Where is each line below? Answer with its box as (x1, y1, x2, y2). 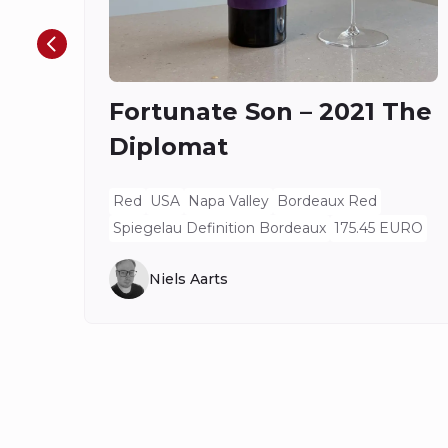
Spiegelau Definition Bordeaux (112, 218, 326, 237)
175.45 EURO (333, 218, 423, 237)
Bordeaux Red (276, 191, 377, 210)
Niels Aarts (148, 269, 228, 288)
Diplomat (108, 131, 228, 161)
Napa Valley (187, 191, 269, 210)
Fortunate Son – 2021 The (108, 96, 432, 126)
